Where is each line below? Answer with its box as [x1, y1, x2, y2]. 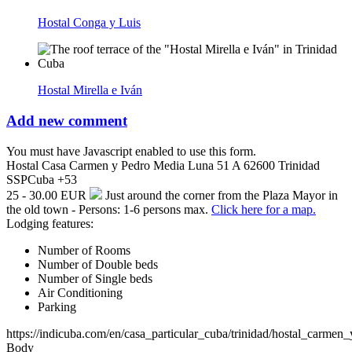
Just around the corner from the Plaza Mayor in [105, 188, 338, 202]
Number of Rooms [38, 243, 130, 257]
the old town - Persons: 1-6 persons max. [6, 202, 208, 216]
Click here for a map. [211, 202, 316, 216]
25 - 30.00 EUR [6, 188, 86, 202]
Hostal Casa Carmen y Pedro [6, 158, 150, 172]
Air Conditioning [38, 285, 123, 299]
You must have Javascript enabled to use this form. [6, 144, 256, 158]
